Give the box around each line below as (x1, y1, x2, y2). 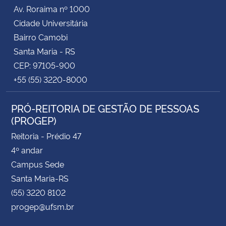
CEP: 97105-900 (14, 60, 75, 71)
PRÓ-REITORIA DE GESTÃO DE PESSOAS (11, 101, 199, 116)
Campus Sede (11, 158, 64, 170)
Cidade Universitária (14, 17, 88, 29)
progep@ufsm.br (11, 201, 74, 212)
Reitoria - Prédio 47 (11, 130, 81, 142)
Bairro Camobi (14, 31, 68, 43)
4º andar (11, 144, 43, 156)
